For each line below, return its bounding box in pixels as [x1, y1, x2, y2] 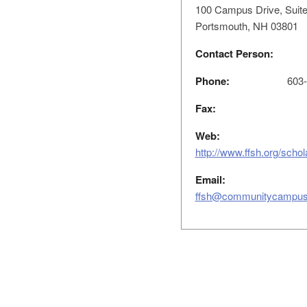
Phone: [195, 73, 230, 88]
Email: [195, 172, 225, 187]
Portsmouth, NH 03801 [195, 19, 298, 33]
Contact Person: [195, 46, 273, 61]
